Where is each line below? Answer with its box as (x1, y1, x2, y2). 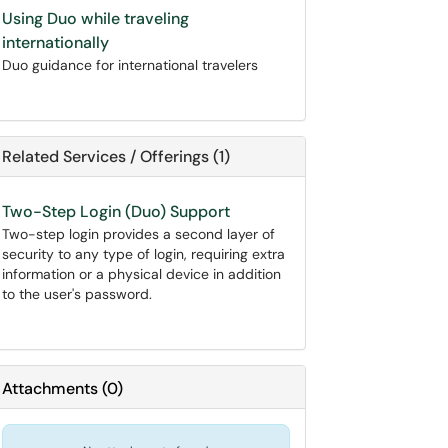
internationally (2, 32, 109, 53)
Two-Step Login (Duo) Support (2, 201, 230, 222)
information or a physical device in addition (2, 265, 281, 283)
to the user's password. (2, 285, 152, 303)
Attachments (2, 378, 98, 399)
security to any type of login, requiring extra (2, 245, 285, 263)
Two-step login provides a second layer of (2, 225, 275, 243)
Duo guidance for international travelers (2, 56, 258, 74)
